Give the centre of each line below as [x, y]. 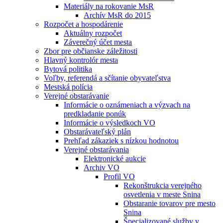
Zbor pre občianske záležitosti [91, 51]
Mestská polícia [68, 87]
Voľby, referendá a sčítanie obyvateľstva [107, 78]
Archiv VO [102, 167]
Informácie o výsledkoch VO [110, 123]
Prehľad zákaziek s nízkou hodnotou [121, 141]
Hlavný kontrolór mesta [81, 60]
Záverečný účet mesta [98, 42]
